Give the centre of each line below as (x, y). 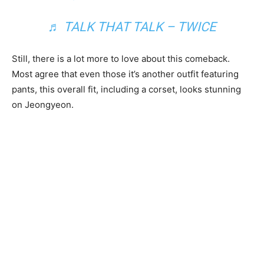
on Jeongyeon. (43, 104)
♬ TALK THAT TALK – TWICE (132, 27)
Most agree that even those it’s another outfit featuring (125, 74)
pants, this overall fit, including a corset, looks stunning (126, 89)
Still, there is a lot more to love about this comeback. (121, 58)
